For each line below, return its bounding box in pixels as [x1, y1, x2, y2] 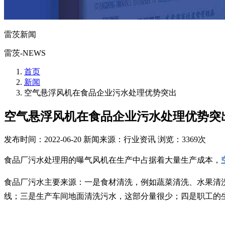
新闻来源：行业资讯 [83, 135, 156, 144]
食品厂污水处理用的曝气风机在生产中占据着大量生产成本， [4, 155, 221, 164]
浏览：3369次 [158, 135, 206, 144]
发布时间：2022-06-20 [4, 135, 81, 144]
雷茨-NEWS [4, 48, 46, 57]
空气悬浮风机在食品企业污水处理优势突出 [24, 88, 177, 97]
